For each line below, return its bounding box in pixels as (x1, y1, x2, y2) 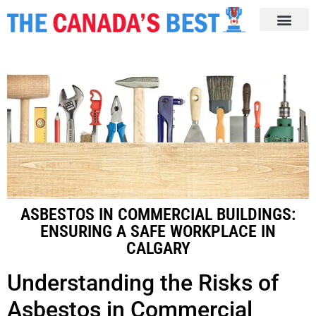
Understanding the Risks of (7, 269, 279, 296)
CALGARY (126, 238, 190, 258)
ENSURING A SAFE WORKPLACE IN (40, 221, 276, 241)
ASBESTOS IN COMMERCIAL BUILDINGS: (20, 204, 296, 224)
